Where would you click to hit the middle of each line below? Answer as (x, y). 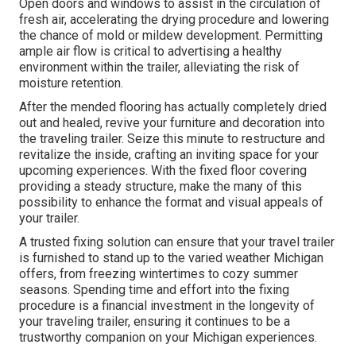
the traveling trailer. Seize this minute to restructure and (172, 139)
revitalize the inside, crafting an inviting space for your (169, 155)
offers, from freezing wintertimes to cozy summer (159, 274)
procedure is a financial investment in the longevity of (167, 306)
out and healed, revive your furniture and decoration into (172, 123)
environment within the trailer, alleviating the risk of (159, 68)
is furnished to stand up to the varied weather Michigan (171, 258)
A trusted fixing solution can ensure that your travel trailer (177, 242)
